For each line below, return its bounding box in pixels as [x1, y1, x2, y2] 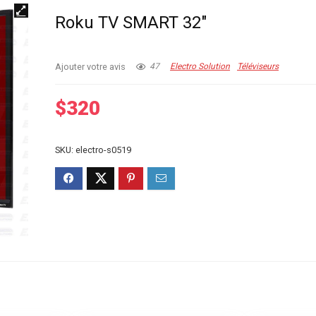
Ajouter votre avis [55, 61, 126, 73]
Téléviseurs [237, 61, 279, 72]
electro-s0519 [75, 145, 132, 156]
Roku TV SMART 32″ [55, 13, 207, 33]
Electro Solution [170, 61, 231, 72]
